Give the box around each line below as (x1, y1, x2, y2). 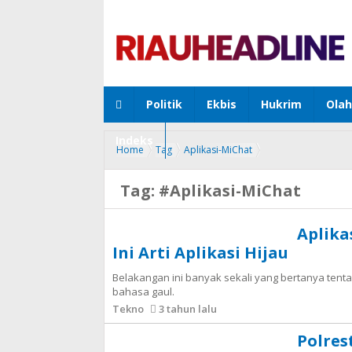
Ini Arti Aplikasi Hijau (112, 242, 288, 263)
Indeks (115, 133, 153, 148)
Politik (146, 97, 182, 112)
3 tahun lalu (156, 302, 217, 316)
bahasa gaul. (112, 284, 174, 299)
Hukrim (261, 97, 302, 112)
